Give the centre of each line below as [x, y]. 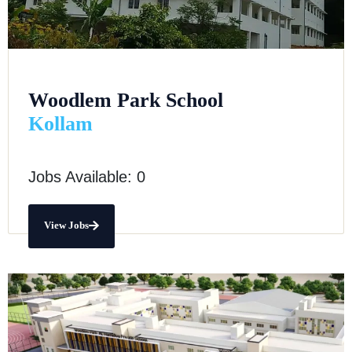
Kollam [60, 123]
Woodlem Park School [126, 100]
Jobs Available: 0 [87, 176]
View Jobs [66, 225]
